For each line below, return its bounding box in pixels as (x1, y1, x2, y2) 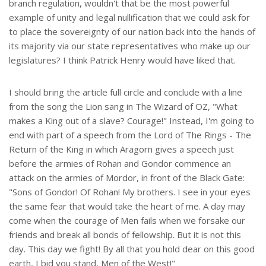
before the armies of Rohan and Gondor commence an (9, 157, 231, 170)
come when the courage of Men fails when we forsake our (9, 214, 245, 227)
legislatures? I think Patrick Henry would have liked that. (9, 54, 236, 66)
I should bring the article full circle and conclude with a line (9, 86, 242, 99)
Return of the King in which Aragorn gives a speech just (9, 143, 234, 156)
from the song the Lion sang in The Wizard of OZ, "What (9, 100, 237, 113)
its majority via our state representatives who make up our (9, 40, 251, 52)
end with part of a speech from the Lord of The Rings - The (9, 129, 251, 141)
